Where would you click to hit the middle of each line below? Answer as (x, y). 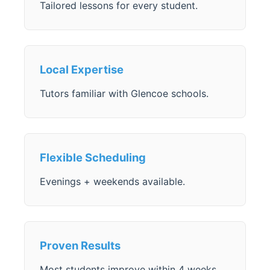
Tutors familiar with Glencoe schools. (124, 93)
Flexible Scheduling (93, 157)
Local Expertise (82, 69)
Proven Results (80, 245)
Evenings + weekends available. (112, 181)
